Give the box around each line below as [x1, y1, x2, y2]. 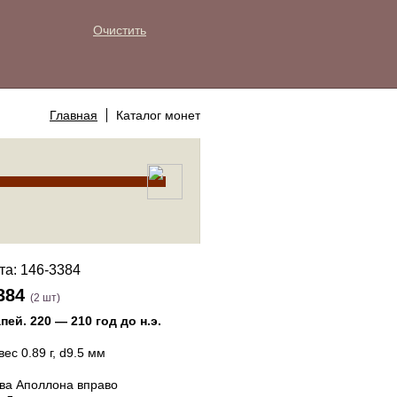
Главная [50, 108, 97, 122]
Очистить [93, 22, 146, 37]
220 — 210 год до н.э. [30, 314, 161, 328]
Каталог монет [116, 108, 200, 122]
